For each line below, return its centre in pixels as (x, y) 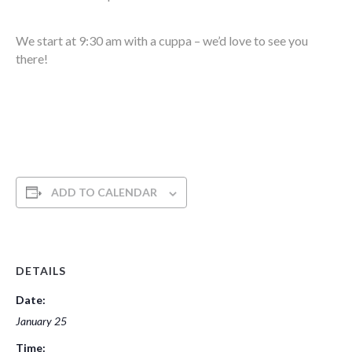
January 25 (41, 321)
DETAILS (41, 271)
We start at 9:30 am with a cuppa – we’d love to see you (162, 41)
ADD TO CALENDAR (104, 192)
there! (32, 59)
